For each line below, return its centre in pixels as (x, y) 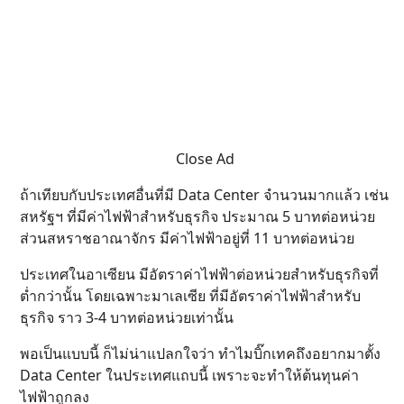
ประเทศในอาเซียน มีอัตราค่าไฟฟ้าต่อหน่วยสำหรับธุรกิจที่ (199, 275)
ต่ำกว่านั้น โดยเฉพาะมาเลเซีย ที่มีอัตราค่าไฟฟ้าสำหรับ (190, 296)
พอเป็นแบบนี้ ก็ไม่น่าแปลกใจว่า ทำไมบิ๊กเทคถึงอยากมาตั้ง (200, 354)
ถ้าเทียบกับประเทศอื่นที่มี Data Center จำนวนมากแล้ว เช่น (204, 195)
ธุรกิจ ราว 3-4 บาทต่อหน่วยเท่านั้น (127, 318)
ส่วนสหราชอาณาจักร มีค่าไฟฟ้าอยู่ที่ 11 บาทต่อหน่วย (187, 239)
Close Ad (205, 159)
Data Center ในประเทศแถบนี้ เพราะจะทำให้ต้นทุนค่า (189, 376)
